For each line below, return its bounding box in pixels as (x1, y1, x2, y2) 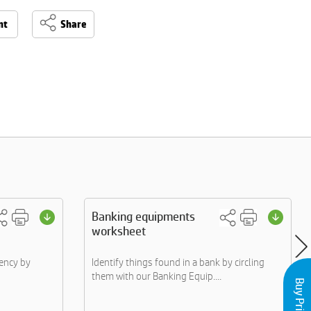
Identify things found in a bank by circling (92, 256, 264, 268)
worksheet (92, 224, 146, 238)
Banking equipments (92, 209, 195, 224)
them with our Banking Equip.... (92, 270, 221, 282)
